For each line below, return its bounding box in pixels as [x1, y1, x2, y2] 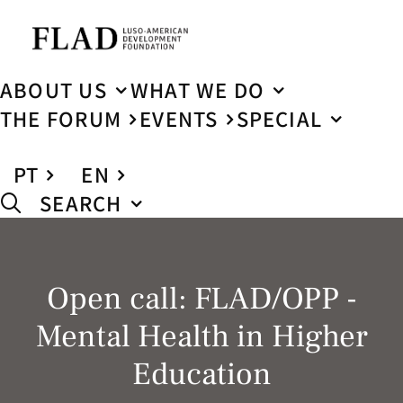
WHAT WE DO [130, 76, 265, 104]
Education [131, 354, 272, 395]
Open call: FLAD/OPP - [46, 279, 357, 319]
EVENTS [139, 104, 219, 133]
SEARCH [40, 189, 122, 218]
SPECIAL [236, 104, 323, 133]
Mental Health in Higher [35, 317, 368, 357]
